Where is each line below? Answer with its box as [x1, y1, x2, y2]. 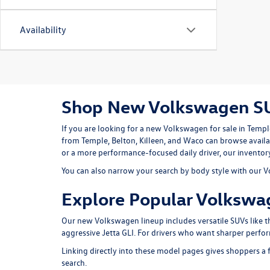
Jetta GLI [102, 227, 134, 238]
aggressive [61, 227, 102, 238]
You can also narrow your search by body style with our [61, 165, 263, 176]
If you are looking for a [61, 122, 146, 134]
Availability [20, 24, 66, 36]
